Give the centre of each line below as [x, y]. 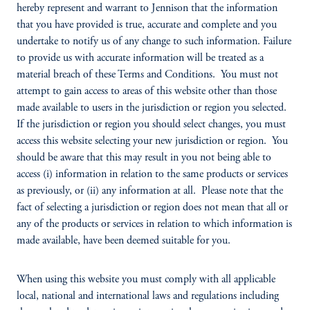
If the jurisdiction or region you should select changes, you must [151, 125]
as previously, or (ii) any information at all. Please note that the [150, 191]
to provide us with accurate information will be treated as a [140, 58]
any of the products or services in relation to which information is [154, 224]
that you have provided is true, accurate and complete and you [147, 25]
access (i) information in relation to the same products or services [152, 174]
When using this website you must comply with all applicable [146, 280]
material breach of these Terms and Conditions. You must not [147, 75]
